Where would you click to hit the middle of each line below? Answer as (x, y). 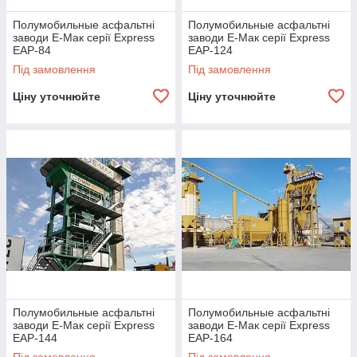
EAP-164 (210, 338)
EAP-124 (210, 50)
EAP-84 (32, 50)
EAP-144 (35, 338)
